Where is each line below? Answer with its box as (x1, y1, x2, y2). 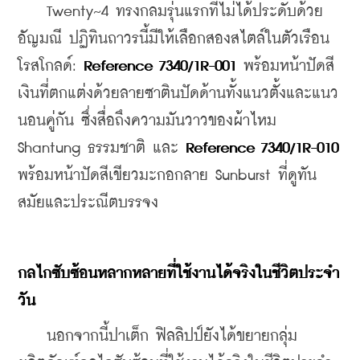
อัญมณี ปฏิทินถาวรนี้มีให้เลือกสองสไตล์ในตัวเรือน (18, 31, 329, 47)
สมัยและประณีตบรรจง (18, 194, 158, 211)
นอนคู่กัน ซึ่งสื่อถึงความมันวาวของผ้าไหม (18, 112, 276, 129)
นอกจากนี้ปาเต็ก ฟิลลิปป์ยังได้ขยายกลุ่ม (18, 328, 297, 344)
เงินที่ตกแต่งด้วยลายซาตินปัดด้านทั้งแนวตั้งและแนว (18, 85, 338, 101)
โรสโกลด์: (18, 58, 84, 74)
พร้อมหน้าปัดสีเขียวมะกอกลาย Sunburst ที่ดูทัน (18, 167, 317, 183)
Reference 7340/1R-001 (84, 58, 236, 74)
